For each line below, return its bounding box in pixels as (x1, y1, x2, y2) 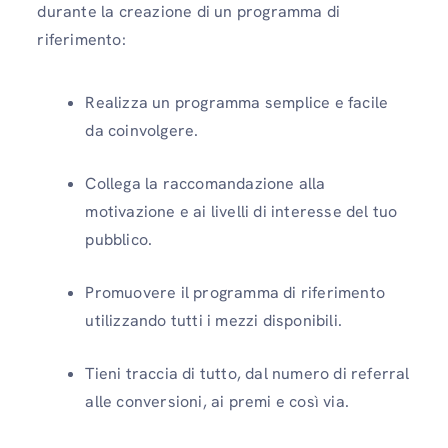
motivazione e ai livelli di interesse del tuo (85, 201, 398, 223)
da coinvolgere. (85, 120, 199, 142)
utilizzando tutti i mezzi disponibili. (85, 310, 342, 332)
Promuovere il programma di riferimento (85, 282, 385, 304)
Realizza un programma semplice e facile (85, 92, 389, 114)
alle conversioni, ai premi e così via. (85, 391, 349, 413)
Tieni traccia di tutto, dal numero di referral (85, 363, 410, 385)
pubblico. (85, 229, 153, 251)
